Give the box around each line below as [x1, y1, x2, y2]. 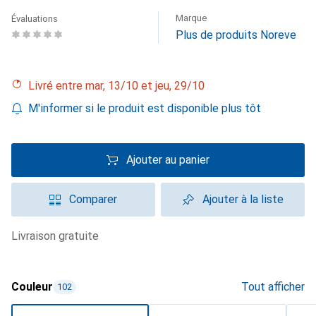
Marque [176, 13, 207, 23]
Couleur [11, 280, 53, 293]
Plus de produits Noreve [176, 28, 296, 42]
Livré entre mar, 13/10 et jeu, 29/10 [35, 79, 205, 92]
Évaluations [11, 13, 58, 24]
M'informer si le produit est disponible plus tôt [28, 102, 261, 115]
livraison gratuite [18, 229, 99, 243]
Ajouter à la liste [202, 193, 284, 206]
